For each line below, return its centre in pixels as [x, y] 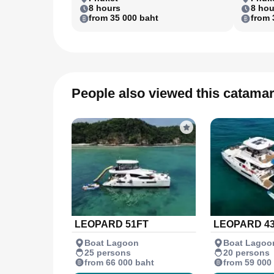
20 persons [246, 252]
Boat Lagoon [112, 243]
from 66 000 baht [119, 262]
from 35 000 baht [124, 18]
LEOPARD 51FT [112, 224]
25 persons [108, 252]
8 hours [105, 8]
